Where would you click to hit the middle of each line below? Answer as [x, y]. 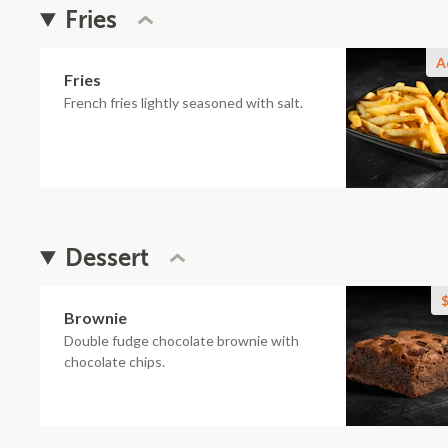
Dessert [107, 258]
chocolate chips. [114, 361]
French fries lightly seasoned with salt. [183, 102]
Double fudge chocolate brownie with [181, 340]
